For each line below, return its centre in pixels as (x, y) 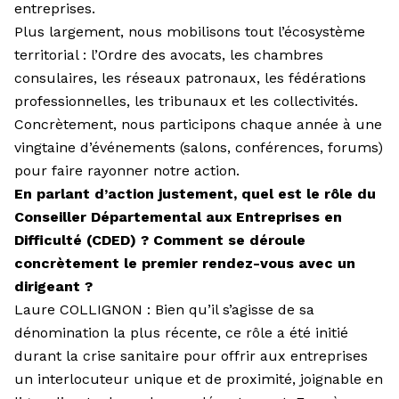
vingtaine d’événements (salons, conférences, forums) (199, 147)
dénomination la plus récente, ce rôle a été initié (181, 332)
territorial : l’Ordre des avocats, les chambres (169, 54)
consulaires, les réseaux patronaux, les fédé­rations (190, 77)
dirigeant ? (53, 286)
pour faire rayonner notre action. (127, 170)
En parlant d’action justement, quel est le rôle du (195, 193)
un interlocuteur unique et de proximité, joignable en (199, 379)
